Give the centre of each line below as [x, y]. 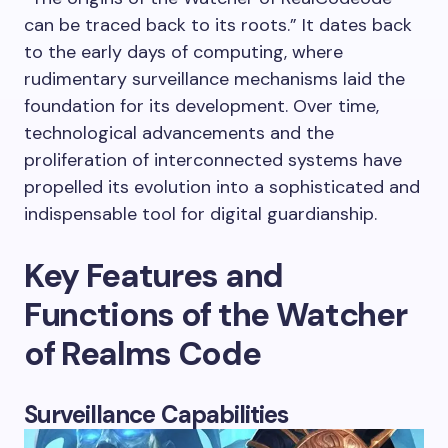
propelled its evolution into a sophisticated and [222, 186]
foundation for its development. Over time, [201, 105]
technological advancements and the [179, 132]
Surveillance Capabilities [156, 414]
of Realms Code [142, 353]
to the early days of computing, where [183, 51]
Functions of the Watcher [215, 314]
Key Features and [153, 275]
